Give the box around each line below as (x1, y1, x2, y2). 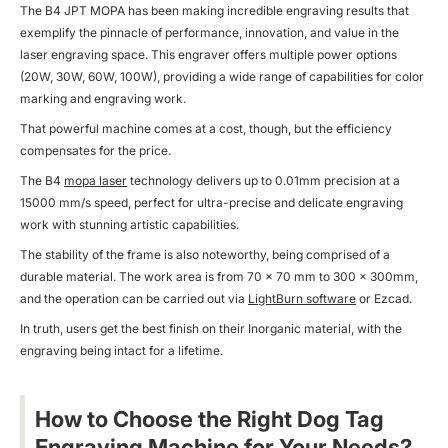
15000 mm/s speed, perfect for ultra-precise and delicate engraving (20, 194, 403, 210)
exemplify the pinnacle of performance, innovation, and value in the (20, 24, 399, 40)
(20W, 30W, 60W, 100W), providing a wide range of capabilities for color (20, 68, 424, 84)
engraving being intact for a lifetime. (20, 342, 223, 358)
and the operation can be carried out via (20, 290, 248, 306)
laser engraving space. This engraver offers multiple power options (20, 46, 397, 62)
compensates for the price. (20, 142, 171, 158)
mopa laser (64, 172, 127, 188)
